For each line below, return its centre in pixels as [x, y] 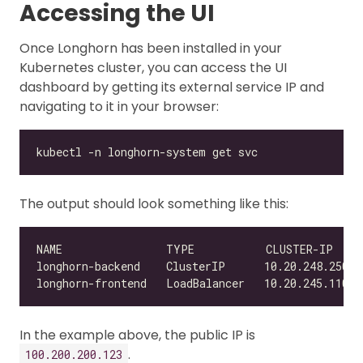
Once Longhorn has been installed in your [151, 48]
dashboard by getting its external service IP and [172, 87]
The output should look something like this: [154, 203]
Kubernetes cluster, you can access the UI [153, 67]
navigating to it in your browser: [119, 106]
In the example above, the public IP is [137, 335]
